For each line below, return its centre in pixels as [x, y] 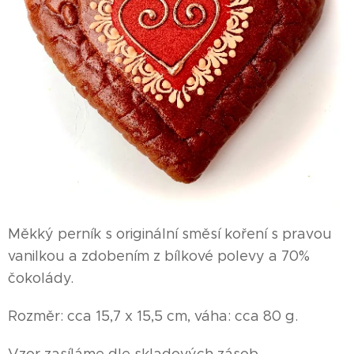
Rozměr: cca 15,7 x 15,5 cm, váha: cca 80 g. [153, 316]
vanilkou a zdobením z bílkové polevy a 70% [159, 256]
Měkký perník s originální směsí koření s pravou [170, 234]
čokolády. [41, 278]
